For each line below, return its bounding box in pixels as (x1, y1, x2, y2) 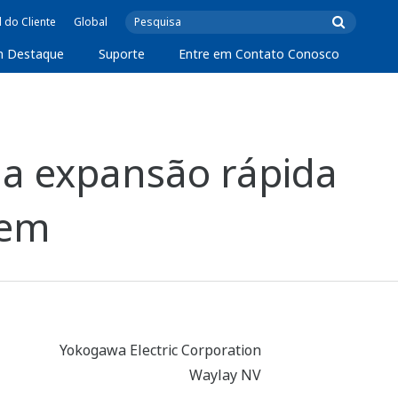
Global (74, 14, 107, 29)
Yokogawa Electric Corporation (60, 340, 262, 361)
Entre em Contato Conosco (178, 45, 339, 62)
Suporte (98, 45, 145, 62)
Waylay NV (189, 365, 262, 386)
